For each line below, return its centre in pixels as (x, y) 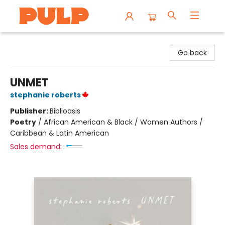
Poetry (23, 122)
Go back (192, 53)
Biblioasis (65, 111)
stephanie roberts (45, 95)
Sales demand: (36, 147)
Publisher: (30, 111)
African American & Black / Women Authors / (123, 122)
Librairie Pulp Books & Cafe (53, 42)
